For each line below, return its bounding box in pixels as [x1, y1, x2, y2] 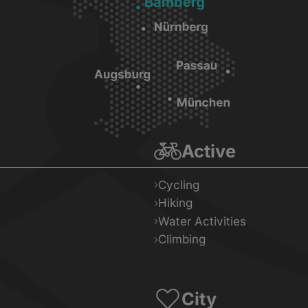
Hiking [158, 196, 192, 210]
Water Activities [158, 214, 246, 228]
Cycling [158, 177, 199, 192]
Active [181, 140, 236, 162]
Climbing [158, 232, 206, 247]
